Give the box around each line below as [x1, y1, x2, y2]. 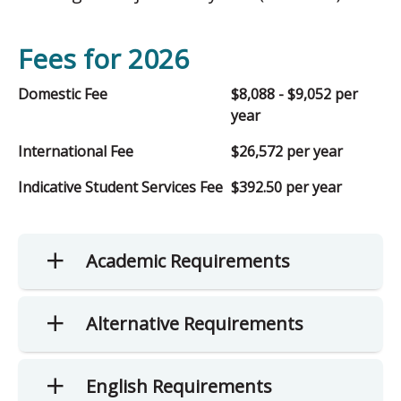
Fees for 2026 [18, 39, 189, 77]
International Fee [18, 141, 133, 161]
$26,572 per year [231, 141, 343, 161]
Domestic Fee [18, 83, 107, 104]
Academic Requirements [86, 248, 290, 273]
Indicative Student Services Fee [18, 176, 223, 197]
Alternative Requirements [86, 311, 303, 336]
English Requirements [86, 373, 272, 398]
